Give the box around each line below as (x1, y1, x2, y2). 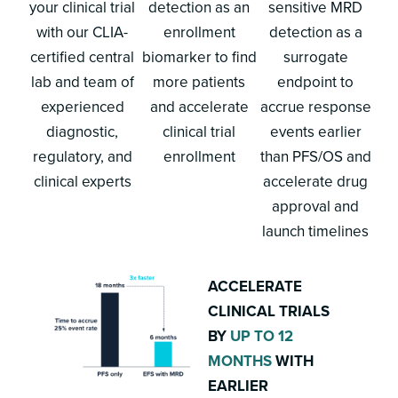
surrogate (283, 45, 348, 68)
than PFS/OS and (259, 145, 371, 168)
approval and (272, 195, 360, 218)
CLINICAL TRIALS (208, 299, 330, 322)
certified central (30, 45, 135, 68)
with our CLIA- (36, 20, 129, 44)
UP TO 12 (230, 324, 293, 347)
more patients (153, 70, 245, 93)
